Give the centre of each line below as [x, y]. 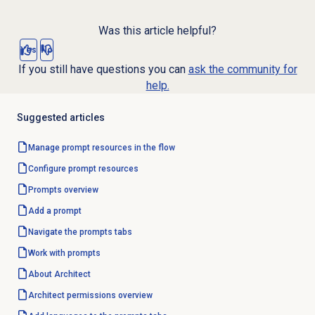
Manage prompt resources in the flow [101, 148]
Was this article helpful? [157, 31]
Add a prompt [54, 211]
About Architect [59, 275]
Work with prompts [64, 253]
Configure [48, 169]
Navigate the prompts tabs [80, 232]
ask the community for [243, 70]
